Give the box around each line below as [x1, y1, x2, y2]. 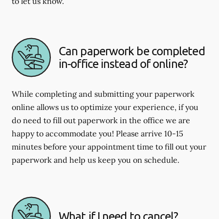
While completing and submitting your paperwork [12, 88, 195, 99]
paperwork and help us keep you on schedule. [12, 154, 179, 165]
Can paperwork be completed [59, 44, 205, 58]
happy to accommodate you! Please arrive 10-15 [12, 128, 183, 138]
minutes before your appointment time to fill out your [12, 141, 206, 152]
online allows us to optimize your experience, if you [12, 102, 198, 112]
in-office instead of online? [59, 56, 188, 71]
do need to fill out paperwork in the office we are [12, 115, 190, 125]
